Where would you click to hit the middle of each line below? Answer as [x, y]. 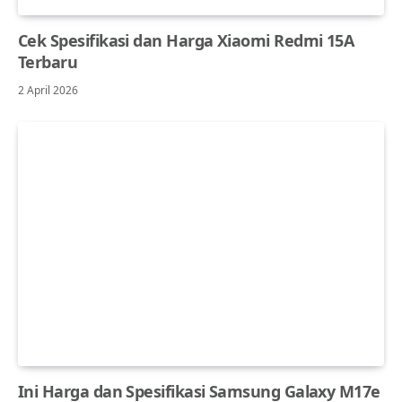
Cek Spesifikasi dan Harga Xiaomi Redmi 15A [186, 41]
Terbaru [48, 62]
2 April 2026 [48, 91]
